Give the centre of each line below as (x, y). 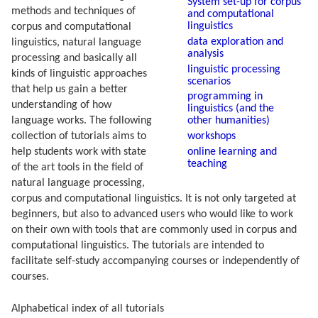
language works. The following (82, 121)
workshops (212, 137)
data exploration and (235, 42)
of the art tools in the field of (77, 168)
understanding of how (61, 105)
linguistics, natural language (76, 43)
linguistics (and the (231, 109)
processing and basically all (74, 59)
